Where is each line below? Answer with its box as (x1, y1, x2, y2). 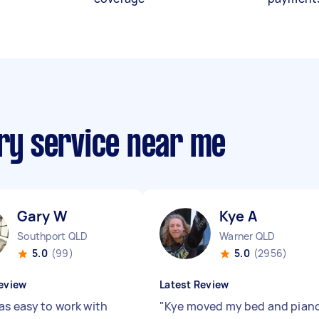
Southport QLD (17, 229, 88, 243)
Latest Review (159, 278, 229, 291)
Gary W (17, 206, 68, 226)
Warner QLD (219, 229, 276, 243)
